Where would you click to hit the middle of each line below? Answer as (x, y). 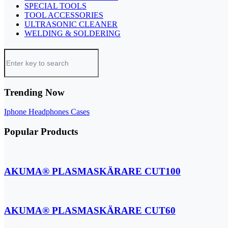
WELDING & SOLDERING (73, 33)
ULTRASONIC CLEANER (71, 24)
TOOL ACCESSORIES (64, 15)
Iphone (16, 112)
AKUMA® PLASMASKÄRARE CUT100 (92, 171)
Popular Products (41, 132)
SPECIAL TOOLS (55, 6)
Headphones (50, 112)
